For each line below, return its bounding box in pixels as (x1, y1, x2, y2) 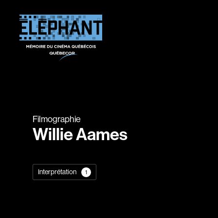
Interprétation (38, 168, 77, 176)
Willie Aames (33, 124, 128, 145)
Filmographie (33, 114, 81, 124)
